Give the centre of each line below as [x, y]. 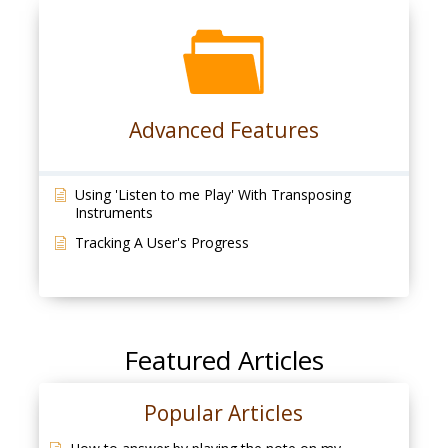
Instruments [113, 212]
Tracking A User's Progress [161, 242]
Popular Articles [224, 413]
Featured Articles [224, 360]
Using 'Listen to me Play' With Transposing [212, 194]
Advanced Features [223, 130]
